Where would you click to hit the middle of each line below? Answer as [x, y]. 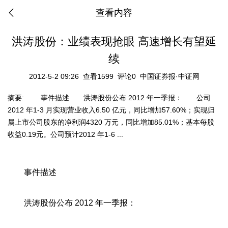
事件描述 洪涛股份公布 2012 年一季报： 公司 [119, 98]
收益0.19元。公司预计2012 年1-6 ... [65, 134]
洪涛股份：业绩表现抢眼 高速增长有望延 [114, 41]
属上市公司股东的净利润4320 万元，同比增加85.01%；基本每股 [111, 122]
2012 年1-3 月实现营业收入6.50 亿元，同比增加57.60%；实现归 [111, 110]
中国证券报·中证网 [169, 76]
